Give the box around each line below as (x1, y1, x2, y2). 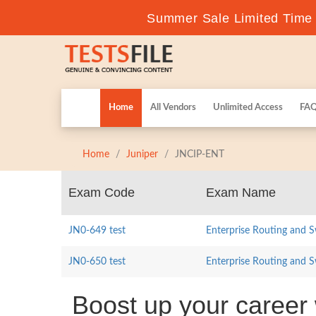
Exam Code (68, 186, 135, 200)
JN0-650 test (68, 257, 126, 267)
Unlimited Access (213, 103, 283, 112)
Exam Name (206, 186, 276, 200)
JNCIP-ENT (175, 150, 224, 159)
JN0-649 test (68, 226, 126, 236)
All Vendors (150, 103, 196, 112)
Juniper (126, 150, 158, 159)
